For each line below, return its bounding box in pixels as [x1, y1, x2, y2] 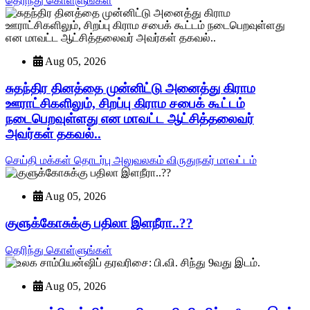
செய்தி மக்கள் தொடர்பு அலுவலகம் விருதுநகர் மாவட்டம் [6, 154, 257, 167]
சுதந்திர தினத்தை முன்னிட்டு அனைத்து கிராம [6, 80, 255, 95]
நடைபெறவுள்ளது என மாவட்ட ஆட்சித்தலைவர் [6, 111, 254, 126]
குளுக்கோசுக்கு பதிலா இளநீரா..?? [6, 216, 193, 231]
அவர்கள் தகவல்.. [6, 126, 101, 141]
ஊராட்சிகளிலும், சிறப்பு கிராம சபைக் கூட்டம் [6, 95, 245, 111]
